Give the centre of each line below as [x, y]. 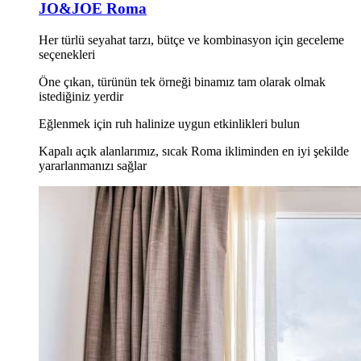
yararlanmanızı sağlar [93, 165]
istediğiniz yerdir [81, 96]
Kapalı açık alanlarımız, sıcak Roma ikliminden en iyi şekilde [194, 151]
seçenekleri [67, 54]
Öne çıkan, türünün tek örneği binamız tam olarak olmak [182, 81]
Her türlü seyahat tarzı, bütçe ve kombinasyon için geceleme [191, 39]
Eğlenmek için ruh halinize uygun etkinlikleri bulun [169, 123]
